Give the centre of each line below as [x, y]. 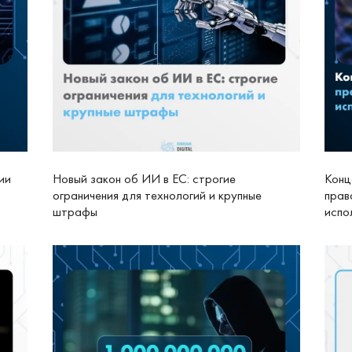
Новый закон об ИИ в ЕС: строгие [144, 179]
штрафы [75, 212]
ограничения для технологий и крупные [157, 196]
